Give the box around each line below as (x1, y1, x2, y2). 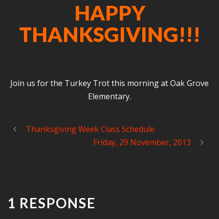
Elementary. (88, 91, 131, 102)
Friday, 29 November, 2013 (93, 137, 191, 148)
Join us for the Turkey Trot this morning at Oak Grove (10, 78, 209, 88)
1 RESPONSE (7, 195, 96, 211)
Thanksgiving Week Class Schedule (26, 124, 154, 134)
